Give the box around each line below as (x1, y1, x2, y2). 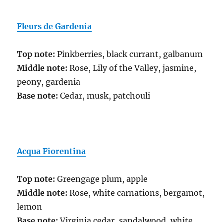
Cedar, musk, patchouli (58, 91, 151, 101)
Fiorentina (43, 146, 86, 157)
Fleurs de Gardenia (17, 21, 92, 32)
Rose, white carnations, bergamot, (67, 188, 205, 198)
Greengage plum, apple (55, 174, 148, 184)
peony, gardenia (17, 77, 81, 87)
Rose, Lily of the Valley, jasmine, (67, 63, 197, 73)
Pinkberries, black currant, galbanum (55, 49, 203, 59)
